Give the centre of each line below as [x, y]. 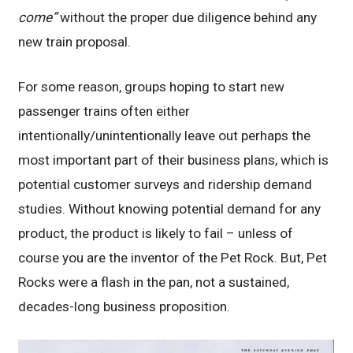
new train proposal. [75, 41]
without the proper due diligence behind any [189, 17]
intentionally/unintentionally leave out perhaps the [165, 135]
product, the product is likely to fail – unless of [156, 233]
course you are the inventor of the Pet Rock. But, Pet [173, 257]
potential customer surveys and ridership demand [165, 184]
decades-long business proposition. [124, 306]
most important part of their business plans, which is [174, 160]
